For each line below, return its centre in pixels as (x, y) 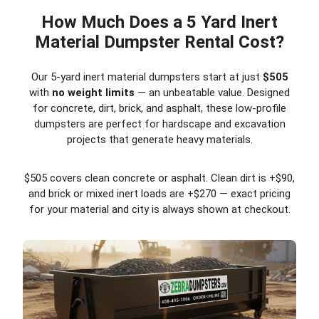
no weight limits (93, 92)
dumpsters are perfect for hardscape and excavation (159, 124)
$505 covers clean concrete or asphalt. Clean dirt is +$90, (159, 178)
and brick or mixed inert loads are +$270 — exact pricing (159, 193)
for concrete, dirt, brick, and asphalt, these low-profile (159, 108)
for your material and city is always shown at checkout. (159, 209)
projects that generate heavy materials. (159, 139)
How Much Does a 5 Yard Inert (159, 22)
